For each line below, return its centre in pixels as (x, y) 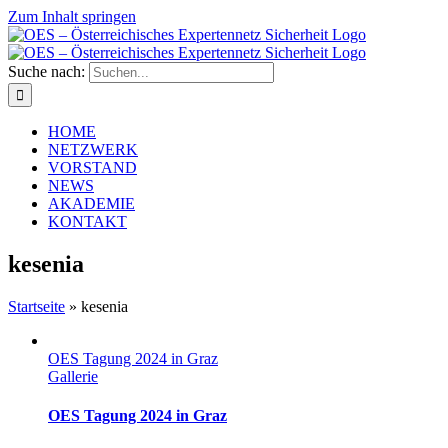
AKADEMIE (91, 203)
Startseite (36, 306)
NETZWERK (93, 149)
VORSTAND (92, 167)
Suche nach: (46, 71)
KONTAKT (87, 221)
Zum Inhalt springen (72, 16)
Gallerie (73, 376)
